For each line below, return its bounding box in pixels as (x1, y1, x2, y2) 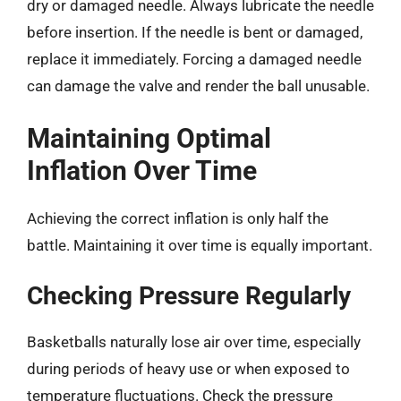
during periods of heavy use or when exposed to (27, 360, 350, 378)
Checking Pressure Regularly (27, 281, 351, 311)
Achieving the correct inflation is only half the (27, 209, 328, 227)
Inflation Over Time (27, 154, 257, 186)
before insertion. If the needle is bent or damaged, (27, 23, 363, 41)
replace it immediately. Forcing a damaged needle (27, 50, 362, 68)
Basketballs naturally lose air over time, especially (27, 333, 361, 351)
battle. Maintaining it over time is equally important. (27, 235, 372, 254)
